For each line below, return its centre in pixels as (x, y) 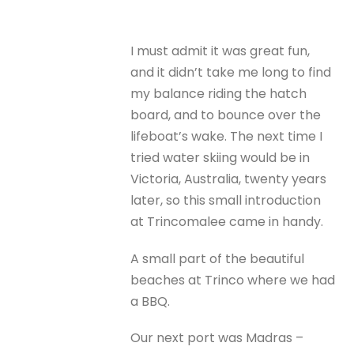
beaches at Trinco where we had (233, 280)
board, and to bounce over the (226, 115)
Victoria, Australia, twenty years (229, 179)
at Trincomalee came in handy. (227, 222)
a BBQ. (151, 301)
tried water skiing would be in (220, 158)
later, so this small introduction (226, 201)
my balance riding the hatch (219, 94)
